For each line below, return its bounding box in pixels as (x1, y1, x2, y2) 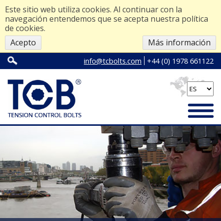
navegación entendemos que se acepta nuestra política (5, 13, 208, 24)
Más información (148, 37, 211, 48)
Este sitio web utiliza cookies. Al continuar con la (5, 4, 182, 15)
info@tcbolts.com (84, 56, 142, 66)
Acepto (10, 37, 36, 48)
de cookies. (5, 23, 45, 34)
